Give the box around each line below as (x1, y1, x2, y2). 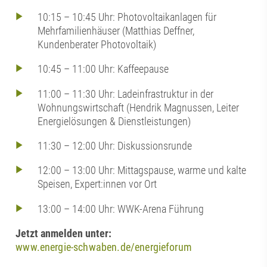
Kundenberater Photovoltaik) (38, 38, 156, 51)
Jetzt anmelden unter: (15, 227, 112, 240)
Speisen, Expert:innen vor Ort (38, 178, 157, 191)
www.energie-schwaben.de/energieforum (15, 241, 192, 254)
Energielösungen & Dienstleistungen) (38, 114, 191, 128)
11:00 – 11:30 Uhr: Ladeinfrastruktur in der (38, 87, 213, 100)
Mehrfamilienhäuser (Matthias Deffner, (38, 24, 194, 37)
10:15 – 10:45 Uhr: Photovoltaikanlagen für (38, 10, 216, 23)
